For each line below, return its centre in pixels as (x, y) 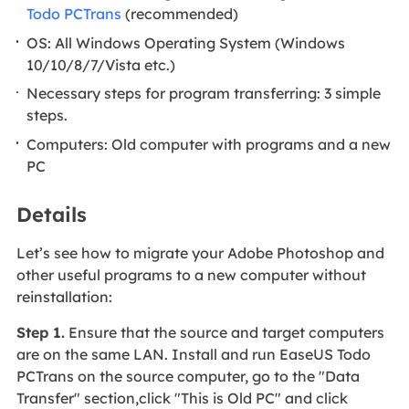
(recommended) (180, 14)
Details (51, 214)
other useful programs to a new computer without (191, 274)
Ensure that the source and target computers (224, 332)
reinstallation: (64, 296)
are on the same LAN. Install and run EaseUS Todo (193, 354)
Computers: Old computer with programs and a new (209, 144)
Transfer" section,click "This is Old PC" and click (182, 398)
